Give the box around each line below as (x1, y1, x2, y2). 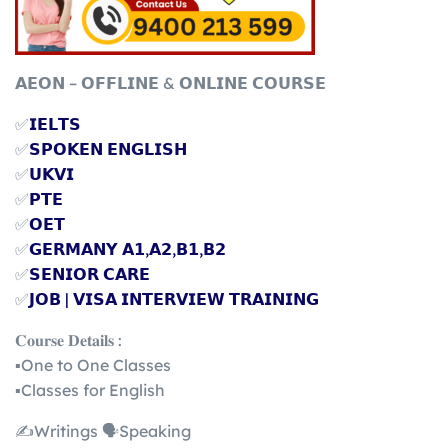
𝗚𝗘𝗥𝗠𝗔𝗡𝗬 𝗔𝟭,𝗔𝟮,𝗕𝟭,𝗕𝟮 (29, 238, 226, 259)
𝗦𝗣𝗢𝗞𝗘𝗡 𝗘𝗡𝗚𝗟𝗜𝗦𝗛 (29, 138, 187, 159)
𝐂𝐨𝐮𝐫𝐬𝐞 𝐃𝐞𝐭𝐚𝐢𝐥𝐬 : (15, 329, 122, 350)
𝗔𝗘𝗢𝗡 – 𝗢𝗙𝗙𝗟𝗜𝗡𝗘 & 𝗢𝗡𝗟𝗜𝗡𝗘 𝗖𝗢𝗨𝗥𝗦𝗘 (15, 72, 326, 93)
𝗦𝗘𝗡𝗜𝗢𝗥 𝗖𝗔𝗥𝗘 (29, 263, 150, 284)
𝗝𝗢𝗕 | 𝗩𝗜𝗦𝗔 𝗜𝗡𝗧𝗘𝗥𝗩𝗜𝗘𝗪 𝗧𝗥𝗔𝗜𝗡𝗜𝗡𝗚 (29, 288, 319, 309)
